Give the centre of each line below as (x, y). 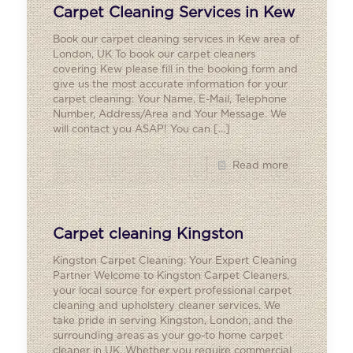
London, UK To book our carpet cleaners (154, 55)
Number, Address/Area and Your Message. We (170, 115)
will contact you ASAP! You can (132, 130)
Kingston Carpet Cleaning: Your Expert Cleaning (175, 261)
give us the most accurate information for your (170, 85)
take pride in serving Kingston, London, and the (173, 321)
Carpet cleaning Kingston (148, 234)
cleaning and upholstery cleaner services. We (167, 306)
